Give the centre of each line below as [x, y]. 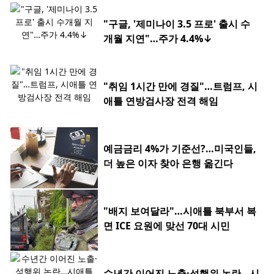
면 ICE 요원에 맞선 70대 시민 [167, 226]
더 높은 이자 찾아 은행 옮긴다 [168, 164]
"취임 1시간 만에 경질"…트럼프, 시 [180, 87]
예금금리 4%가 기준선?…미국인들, [180, 149]
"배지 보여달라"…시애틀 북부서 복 [180, 211]
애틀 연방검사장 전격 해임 [161, 101]
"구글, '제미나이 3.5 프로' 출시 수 [177, 24]
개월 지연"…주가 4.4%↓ [158, 39]
